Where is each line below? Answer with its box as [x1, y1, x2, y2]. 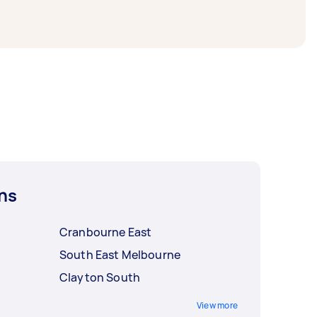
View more [196, 299, 238, 312]
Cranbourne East [59, 224, 152, 241]
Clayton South [59, 270, 140, 286]
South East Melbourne [59, 247, 180, 263]
